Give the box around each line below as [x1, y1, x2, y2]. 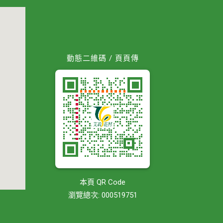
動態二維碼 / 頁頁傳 [66, 53, 139, 63]
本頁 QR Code [80, 177, 125, 187]
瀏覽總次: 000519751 [68, 190, 137, 200]
